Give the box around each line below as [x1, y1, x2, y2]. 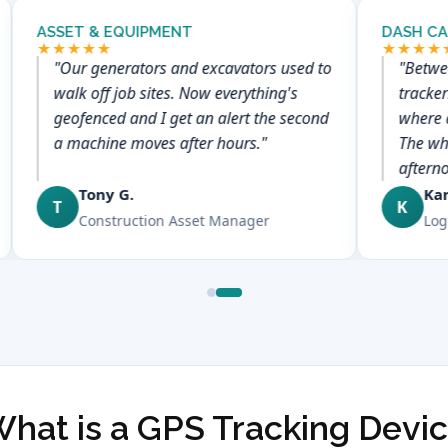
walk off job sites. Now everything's [53, 82, 298, 104]
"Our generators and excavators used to [53, 57, 332, 79]
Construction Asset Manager [78, 211, 270, 230]
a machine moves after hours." [53, 132, 267, 154]
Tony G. [78, 184, 134, 204]
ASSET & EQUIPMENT [36, 23, 193, 41]
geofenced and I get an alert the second [53, 107, 329, 129]
